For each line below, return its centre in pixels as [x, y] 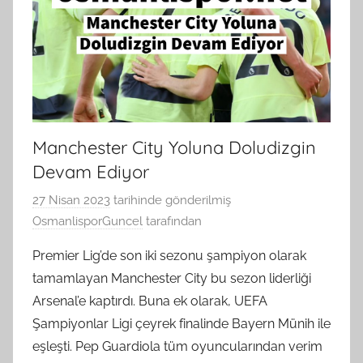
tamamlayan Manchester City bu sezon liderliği [172, 279]
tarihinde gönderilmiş [171, 201]
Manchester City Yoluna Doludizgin [174, 147]
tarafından [172, 222]
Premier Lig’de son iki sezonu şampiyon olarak [169, 256]
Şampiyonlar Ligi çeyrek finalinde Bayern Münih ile [181, 324]
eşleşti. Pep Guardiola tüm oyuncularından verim [177, 347]
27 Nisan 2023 [71, 201]
